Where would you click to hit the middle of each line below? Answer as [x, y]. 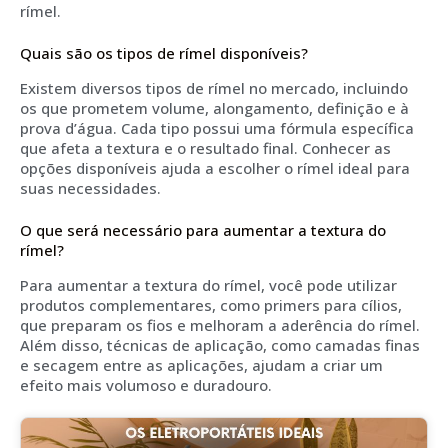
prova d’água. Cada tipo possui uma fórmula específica [217, 127]
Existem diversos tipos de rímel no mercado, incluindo [214, 87]
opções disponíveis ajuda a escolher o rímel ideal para [215, 167]
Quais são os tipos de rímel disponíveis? [164, 53]
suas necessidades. [90, 187]
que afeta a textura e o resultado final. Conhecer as [205, 147]
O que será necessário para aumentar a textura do [203, 230]
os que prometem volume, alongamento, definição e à [214, 107]
